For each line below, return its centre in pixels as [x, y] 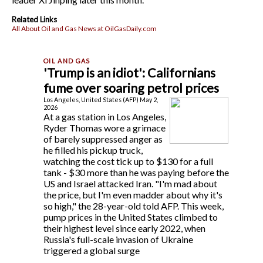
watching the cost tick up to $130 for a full [128, 161]
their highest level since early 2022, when [124, 228]
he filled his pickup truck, [93, 150]
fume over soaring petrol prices [131, 88]
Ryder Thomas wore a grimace [104, 127]
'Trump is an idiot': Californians [129, 73]
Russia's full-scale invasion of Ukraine [118, 239]
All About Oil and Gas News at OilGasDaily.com [84, 28]
